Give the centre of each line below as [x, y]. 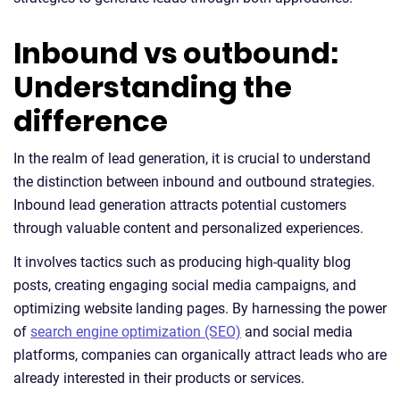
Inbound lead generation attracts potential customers [180, 205]
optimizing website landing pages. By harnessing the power [200, 309]
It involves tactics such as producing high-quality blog [182, 262]
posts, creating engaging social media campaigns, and [185, 286]
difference [91, 121]
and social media [297, 332]
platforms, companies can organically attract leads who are [200, 355]
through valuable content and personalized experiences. [190, 229]
